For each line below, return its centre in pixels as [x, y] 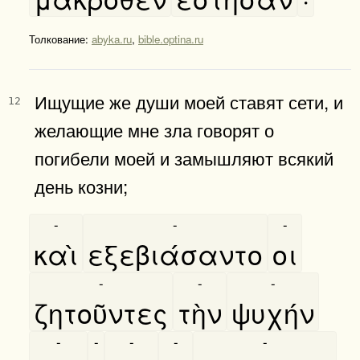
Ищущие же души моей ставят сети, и [189, 101]
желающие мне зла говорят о [154, 129]
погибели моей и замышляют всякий [184, 157]
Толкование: [60, 39]
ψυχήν [273, 312]
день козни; [81, 185]
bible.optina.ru [171, 39]
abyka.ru [112, 39]
